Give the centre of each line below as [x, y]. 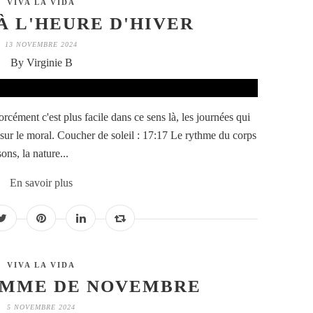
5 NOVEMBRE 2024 [41, 307]
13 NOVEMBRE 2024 [41, 45]
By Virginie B [41, 63]
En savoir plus [41, 183]
